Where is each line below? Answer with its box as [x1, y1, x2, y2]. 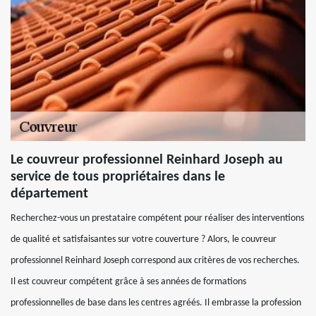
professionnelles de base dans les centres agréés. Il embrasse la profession [11, 298, 301, 308]
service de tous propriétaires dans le [11, 170, 225, 184]
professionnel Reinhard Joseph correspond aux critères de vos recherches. [11, 255, 300, 266]
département [11, 187, 88, 201]
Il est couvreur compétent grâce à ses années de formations [11, 276, 246, 287]
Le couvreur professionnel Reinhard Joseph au [11, 153, 283, 167]
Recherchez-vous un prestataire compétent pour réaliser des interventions [11, 213, 304, 224]
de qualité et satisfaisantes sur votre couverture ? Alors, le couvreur [11, 234, 276, 245]
